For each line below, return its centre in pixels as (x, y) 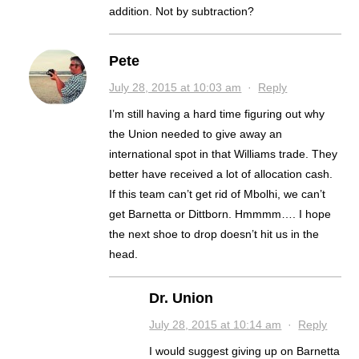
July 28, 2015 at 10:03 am (175, 88)
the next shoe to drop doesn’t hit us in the (214, 234)
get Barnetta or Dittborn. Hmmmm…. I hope (220, 214)
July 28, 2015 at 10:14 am (216, 325)
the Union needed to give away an (196, 134)
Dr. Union (182, 298)
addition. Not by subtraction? (182, 12)
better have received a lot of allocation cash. (221, 174)
